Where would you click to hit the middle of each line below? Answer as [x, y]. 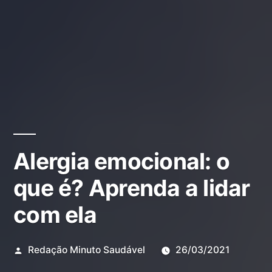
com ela [55, 215]
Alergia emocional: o [122, 161]
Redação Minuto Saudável [86, 250]
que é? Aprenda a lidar [132, 188]
